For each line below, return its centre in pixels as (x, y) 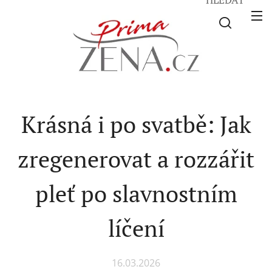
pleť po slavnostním (136, 193)
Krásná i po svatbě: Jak (136, 124)
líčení (136, 228)
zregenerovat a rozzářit (136, 159)
